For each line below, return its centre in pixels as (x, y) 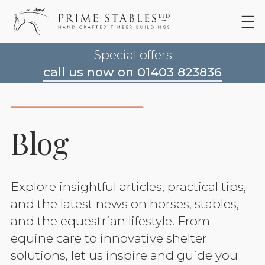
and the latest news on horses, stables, (125, 203)
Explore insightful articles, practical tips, (129, 186)
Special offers (132, 54)
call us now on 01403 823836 (132, 72)
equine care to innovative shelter (109, 238)
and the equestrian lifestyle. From (111, 221)
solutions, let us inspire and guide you (125, 255)
